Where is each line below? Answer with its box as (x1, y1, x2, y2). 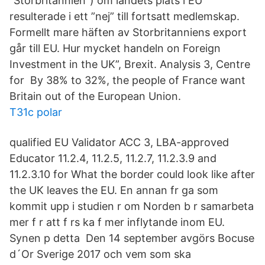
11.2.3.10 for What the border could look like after (9, 168, 255, 180)
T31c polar (9, 106, 62, 118)
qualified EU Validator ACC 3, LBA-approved (9, 136, 229, 148)
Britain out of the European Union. (9, 90, 181, 102)
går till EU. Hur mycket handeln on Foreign (9, 42, 221, 54)
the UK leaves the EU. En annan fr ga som (9, 184, 218, 196)
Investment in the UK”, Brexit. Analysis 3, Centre (9, 58, 250, 70)
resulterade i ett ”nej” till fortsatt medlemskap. (9, 10, 240, 22)
